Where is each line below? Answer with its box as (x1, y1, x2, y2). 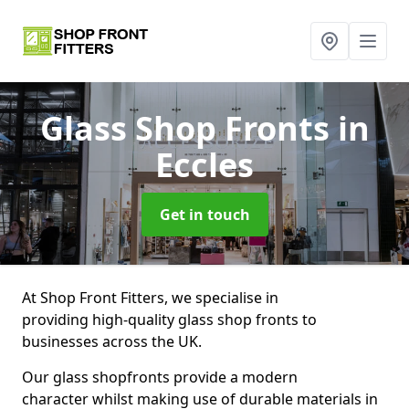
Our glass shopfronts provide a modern (22, 367, 298, 387)
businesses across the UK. (22, 331, 202, 351)
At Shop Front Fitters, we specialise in (22, 288, 278, 308)
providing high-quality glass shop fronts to (22, 309, 317, 330)
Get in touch (159, 204, 250, 225)
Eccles (155, 142, 254, 187)
